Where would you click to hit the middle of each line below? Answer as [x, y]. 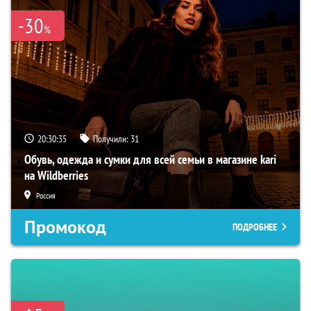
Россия [46, 195]
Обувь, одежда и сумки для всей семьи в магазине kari [150, 159]
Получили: [112, 138]
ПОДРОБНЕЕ [255, 227]
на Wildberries [56, 175]
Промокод [65, 227]
